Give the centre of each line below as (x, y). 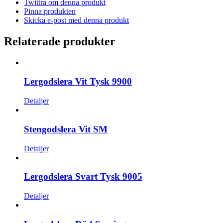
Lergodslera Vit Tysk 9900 (78, 82)
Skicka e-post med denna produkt (76, 20)
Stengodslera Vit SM (66, 129)
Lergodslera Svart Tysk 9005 (83, 177)
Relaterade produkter (60, 41)
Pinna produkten (50, 11)
